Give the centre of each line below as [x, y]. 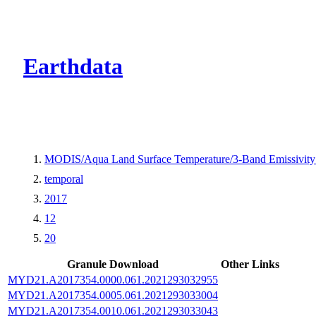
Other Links [250, 264]
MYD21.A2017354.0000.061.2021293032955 [113, 279]
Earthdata [73, 67]
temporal [64, 178]
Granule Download [113, 264]
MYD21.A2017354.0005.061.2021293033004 [113, 295]
